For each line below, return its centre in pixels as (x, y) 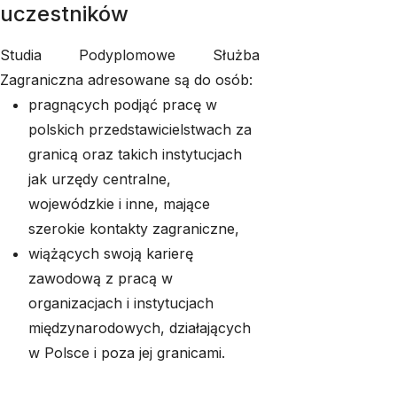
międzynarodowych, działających (140, 328)
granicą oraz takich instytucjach (135, 154)
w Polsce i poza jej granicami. (127, 353)
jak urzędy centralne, (100, 179)
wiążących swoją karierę (111, 253)
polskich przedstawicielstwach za (140, 129)
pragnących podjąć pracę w (123, 105)
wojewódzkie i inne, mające (119, 204)
